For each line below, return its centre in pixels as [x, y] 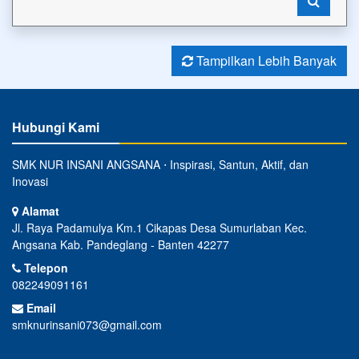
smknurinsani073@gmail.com [87, 325]
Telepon [44, 268]
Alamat [39, 211]
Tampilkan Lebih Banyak [265, 61]
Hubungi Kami [56, 127]
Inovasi [30, 181]
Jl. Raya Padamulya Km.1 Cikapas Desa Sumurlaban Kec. [159, 228]
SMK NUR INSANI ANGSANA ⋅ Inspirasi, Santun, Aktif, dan [160, 164]
